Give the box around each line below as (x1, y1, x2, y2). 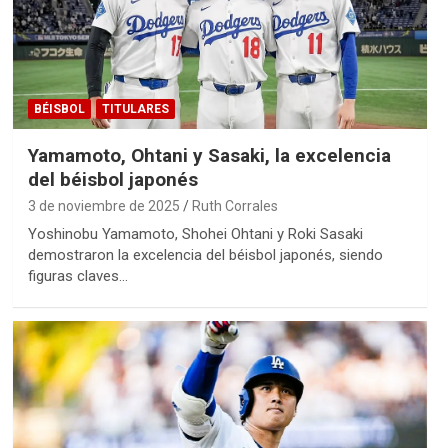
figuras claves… (27, 266, 128, 285)
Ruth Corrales (191, 197, 278, 214)
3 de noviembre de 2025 (27, 197, 180, 214)
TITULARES (101, 101, 169, 116)
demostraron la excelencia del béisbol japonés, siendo (27, 245, 383, 264)
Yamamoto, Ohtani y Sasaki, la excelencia (27, 143, 391, 167)
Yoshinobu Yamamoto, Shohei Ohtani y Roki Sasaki (27, 224, 363, 243)
